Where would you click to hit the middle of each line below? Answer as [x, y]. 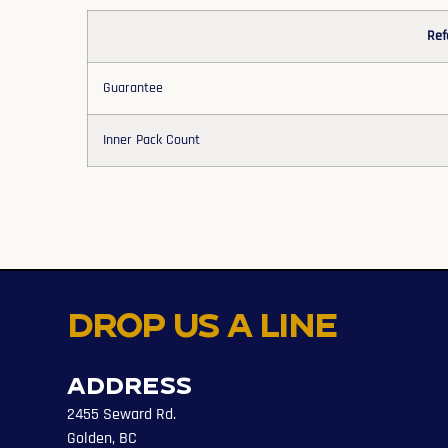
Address [130, 384]
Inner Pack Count [152, 139]
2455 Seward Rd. [122, 414]
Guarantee [133, 87]
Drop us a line [202, 323]
